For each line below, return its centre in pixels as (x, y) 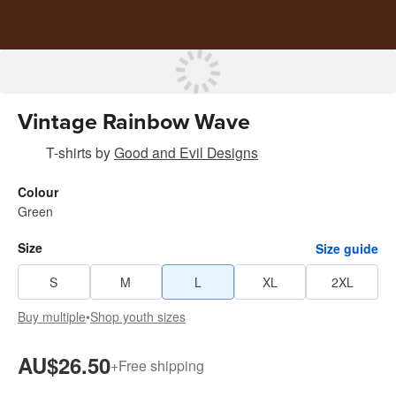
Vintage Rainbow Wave (134, 122)
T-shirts (69, 152)
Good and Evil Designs (186, 152)
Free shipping (161, 365)
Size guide (347, 248)
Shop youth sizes (138, 316)
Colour (38, 192)
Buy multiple (52, 316)
